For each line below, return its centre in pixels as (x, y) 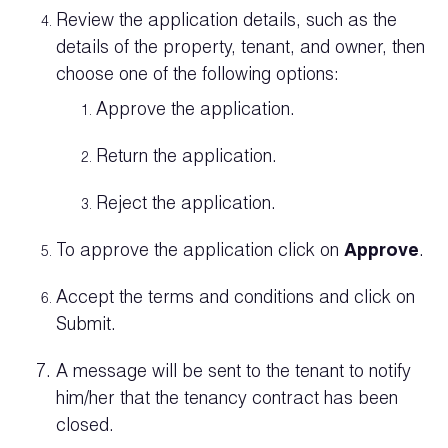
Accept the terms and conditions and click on (235, 299)
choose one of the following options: (200, 76)
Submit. (86, 326)
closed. (85, 427)
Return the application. (186, 158)
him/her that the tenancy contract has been (227, 400)
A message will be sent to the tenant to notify (233, 373)
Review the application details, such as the (226, 22)
